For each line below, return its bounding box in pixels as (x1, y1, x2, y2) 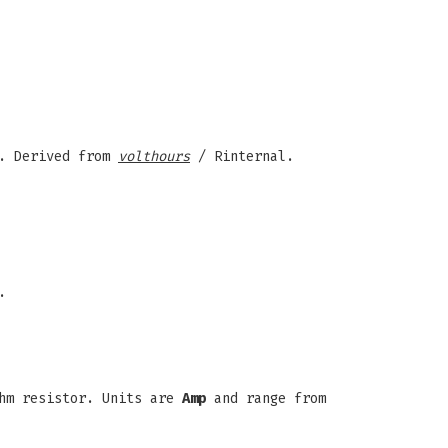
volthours (118, 148, 190, 165)
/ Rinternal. (190, 148, 294, 165)
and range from (206, 390, 326, 407)
